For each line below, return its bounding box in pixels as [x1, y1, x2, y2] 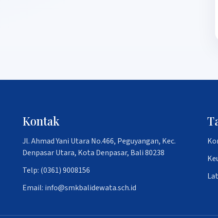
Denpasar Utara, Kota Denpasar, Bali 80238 [22, 147, 164, 158]
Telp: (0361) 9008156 [22, 165, 90, 176]
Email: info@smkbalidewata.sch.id [22, 182, 136, 193]
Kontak [22, 113, 59, 128]
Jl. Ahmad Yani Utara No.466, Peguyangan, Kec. [22, 136, 176, 146]
